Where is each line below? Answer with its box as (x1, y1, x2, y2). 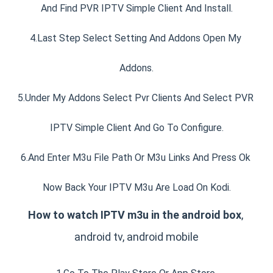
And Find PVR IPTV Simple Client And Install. (40, 2, 233, 15)
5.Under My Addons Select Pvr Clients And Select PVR (17, 92, 253, 104)
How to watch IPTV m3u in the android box (27, 208, 241, 222)
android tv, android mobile (74, 230, 199, 244)
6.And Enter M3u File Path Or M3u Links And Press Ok (20, 152, 250, 164)
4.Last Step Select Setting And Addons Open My (29, 32, 241, 44)
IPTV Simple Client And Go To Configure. (49, 122, 224, 134)
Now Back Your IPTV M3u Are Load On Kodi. (42, 182, 231, 194)
